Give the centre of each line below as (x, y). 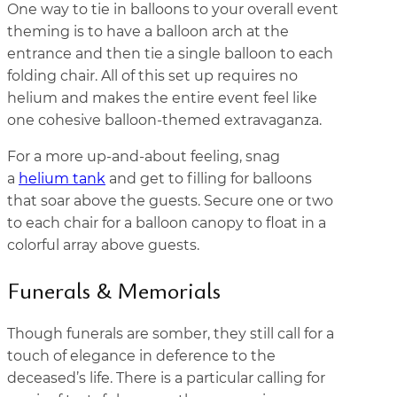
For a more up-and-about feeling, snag (144, 156)
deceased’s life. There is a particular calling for (166, 379)
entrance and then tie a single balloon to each (170, 54)
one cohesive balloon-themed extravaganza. (164, 120)
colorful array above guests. (103, 245)
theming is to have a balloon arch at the (148, 31)
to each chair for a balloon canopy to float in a (167, 223)
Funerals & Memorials (114, 290)
